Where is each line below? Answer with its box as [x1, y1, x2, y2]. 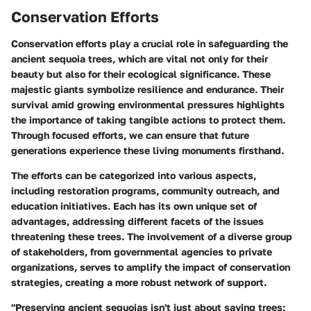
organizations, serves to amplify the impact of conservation [11, 260, 290, 273]
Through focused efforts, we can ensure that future [11, 128, 249, 141]
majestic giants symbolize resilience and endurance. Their [11, 83, 284, 95]
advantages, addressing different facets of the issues [11, 215, 264, 227]
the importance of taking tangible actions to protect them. [11, 113, 285, 126]
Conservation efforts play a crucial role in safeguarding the [11, 37, 288, 49]
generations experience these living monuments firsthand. [11, 144, 284, 156]
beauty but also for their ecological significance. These [11, 67, 271, 80]
